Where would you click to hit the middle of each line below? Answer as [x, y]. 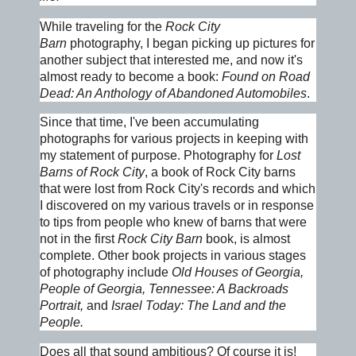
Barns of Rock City [92, 172]
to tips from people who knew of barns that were [173, 222]
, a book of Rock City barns [220, 172]
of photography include [106, 273]
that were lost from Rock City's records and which [178, 189]
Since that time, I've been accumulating [149, 122]
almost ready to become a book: [131, 76]
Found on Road [266, 76]
